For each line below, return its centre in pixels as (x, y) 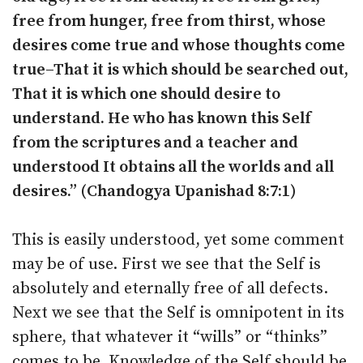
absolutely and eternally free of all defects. (170, 289)
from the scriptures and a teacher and (155, 143)
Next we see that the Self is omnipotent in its (178, 313)
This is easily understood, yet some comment (178, 240)
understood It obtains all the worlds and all (173, 167)
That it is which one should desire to (146, 94)
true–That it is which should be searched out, (180, 70)
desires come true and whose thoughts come (179, 46)
